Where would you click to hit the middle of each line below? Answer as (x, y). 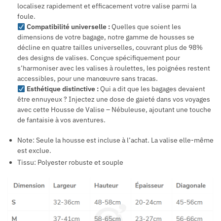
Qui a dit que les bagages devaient (152, 89)
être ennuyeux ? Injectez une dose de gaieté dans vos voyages (114, 99)
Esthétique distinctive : (62, 89)
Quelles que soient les (145, 27)
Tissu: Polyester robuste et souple (70, 163)
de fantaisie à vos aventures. (61, 120)
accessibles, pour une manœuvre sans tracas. (88, 79)
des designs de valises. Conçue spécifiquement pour (99, 58)
